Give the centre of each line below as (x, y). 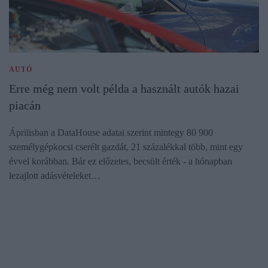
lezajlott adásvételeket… (55, 175)
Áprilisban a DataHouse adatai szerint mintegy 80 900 (111, 132)
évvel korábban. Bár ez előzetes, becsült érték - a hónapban (121, 161)
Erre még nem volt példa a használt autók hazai (124, 88)
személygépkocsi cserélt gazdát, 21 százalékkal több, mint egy (126, 147)
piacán (25, 105)
